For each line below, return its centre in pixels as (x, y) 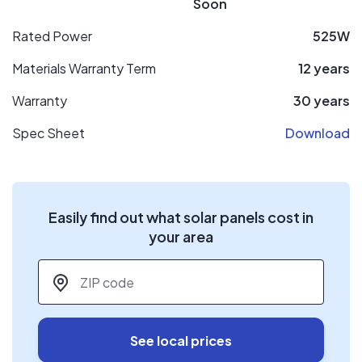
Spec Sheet (48, 133)
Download (318, 133)
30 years (322, 101)
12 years (324, 68)
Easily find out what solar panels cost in (181, 217)
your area (181, 236)
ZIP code (65, 268)
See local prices (181, 340)
